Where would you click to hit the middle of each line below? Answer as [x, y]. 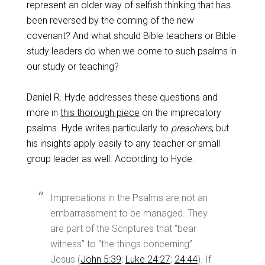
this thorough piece [100, 113]
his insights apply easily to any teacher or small [123, 143]
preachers [191, 128]
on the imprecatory [180, 113]
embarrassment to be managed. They [129, 213]
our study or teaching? [72, 67]
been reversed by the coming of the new [110, 20]
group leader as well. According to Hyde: [110, 159]
